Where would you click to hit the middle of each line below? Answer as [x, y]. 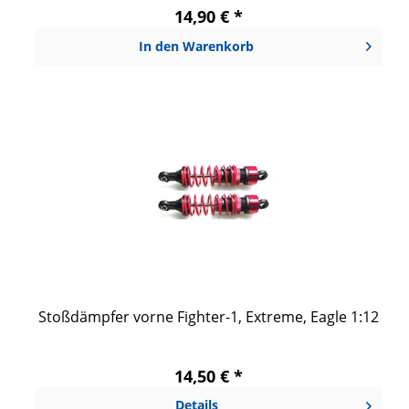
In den [159, 46]
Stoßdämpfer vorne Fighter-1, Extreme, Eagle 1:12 [208, 316]
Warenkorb [219, 46]
